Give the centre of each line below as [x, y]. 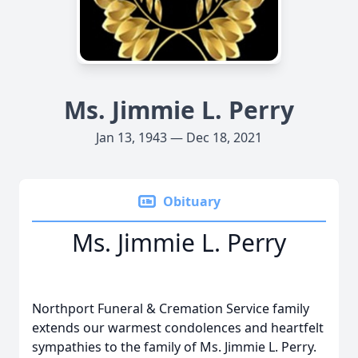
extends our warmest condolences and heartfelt [178, 328]
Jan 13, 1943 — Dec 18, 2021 [179, 137]
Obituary [192, 201]
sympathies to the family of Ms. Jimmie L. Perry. [174, 347]
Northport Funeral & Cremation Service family [171, 308]
